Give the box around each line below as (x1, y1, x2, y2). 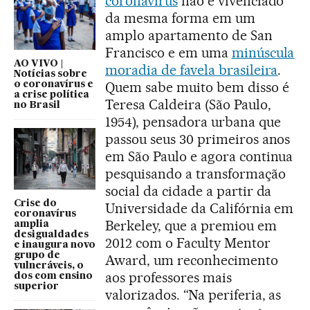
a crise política (14, 90, 89, 100)
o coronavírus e (14, 80, 93, 90)
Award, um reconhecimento (105, 251, 278, 268)
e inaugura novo (14, 239, 95, 250)
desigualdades (14, 229, 89, 239)
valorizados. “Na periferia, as (105, 286, 282, 303)
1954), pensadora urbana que (105, 113, 281, 130)
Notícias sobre (14, 69, 87, 80)
